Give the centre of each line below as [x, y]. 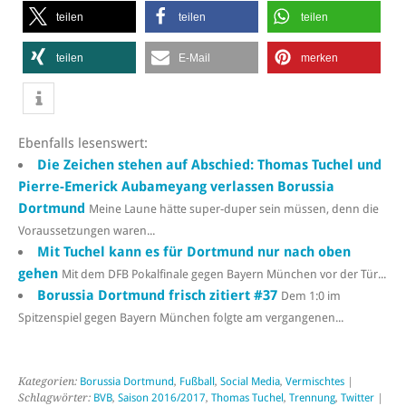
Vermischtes [315, 382]
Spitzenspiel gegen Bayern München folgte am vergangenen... [181, 317]
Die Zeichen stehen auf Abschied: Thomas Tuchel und [210, 164]
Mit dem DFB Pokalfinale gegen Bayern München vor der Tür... [224, 274]
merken [319, 58]
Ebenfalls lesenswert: [83, 143]
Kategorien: [49, 382]
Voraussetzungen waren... [87, 230]
